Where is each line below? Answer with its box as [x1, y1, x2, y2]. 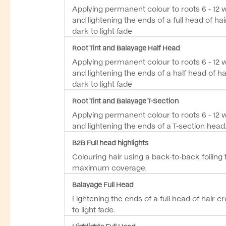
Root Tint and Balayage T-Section [72, 96, 179, 104]
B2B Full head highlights [72, 138, 148, 146]
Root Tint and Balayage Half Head [72, 43, 180, 51]
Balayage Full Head [72, 180, 134, 188]
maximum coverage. [72, 162, 147, 172]
